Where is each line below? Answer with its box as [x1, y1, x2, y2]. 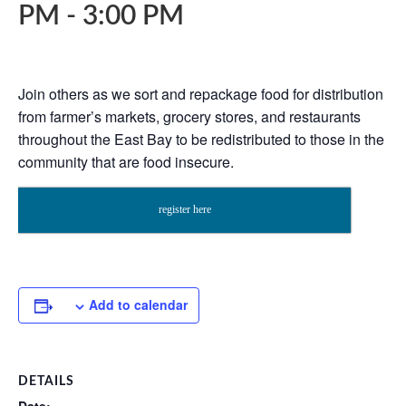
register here [158, 202, 211, 216]
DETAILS [18, 374, 74, 388]
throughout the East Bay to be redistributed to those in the [18, 128, 384, 150]
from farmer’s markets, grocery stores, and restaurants [18, 105, 361, 127]
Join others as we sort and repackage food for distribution [18, 82, 383, 104]
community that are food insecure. [18, 150, 234, 172]
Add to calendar [89, 295, 188, 314]
